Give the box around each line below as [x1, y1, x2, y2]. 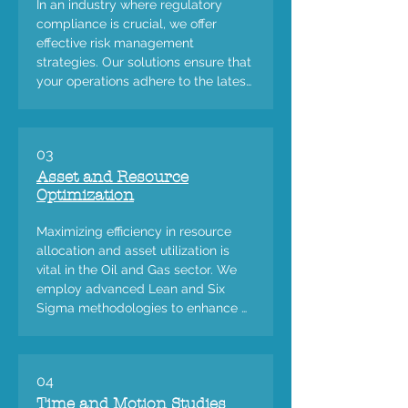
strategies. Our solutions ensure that [36, 55, 251, 69]
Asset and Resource [36, 168, 189, 186]
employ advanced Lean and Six [36, 281, 225, 296]
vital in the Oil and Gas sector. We [36, 262, 237, 277]
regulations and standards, [36, 93, 196, 107]
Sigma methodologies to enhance [36, 301, 238, 315]
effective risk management [36, 36, 194, 50]
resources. [36, 339, 97, 353]
